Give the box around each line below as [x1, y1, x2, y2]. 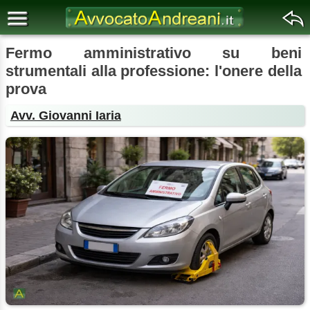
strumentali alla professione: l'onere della [6, 62, 302, 80]
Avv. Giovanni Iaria [10, 108, 121, 122]
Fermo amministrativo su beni [6, 44, 302, 62]
